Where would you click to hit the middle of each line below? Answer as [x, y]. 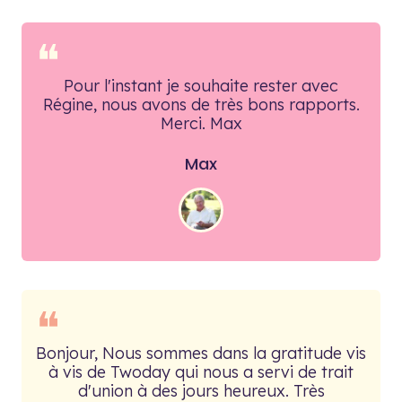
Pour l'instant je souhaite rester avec [201, 86]
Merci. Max [201, 123]
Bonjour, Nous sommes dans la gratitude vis [201, 353]
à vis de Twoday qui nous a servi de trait [201, 372]
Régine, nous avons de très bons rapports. [201, 105]
